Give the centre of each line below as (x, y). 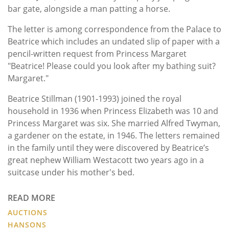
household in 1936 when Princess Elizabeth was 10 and (113, 111)
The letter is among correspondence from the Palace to (114, 29)
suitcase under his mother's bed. (71, 173)
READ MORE (31, 198)
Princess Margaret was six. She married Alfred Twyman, (114, 123)
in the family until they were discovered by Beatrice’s (108, 148)
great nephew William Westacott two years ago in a (106, 160)
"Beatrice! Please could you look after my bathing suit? (112, 66)
